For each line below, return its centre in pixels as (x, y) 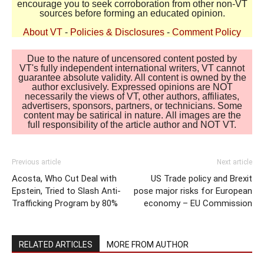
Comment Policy (207, 32)
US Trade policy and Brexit (202, 178)
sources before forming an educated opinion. (132, 13)
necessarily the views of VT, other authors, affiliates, (132, 96)
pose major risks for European (193, 191)
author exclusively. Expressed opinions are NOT (132, 87)
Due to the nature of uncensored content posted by (132, 58)
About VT (43, 32)
